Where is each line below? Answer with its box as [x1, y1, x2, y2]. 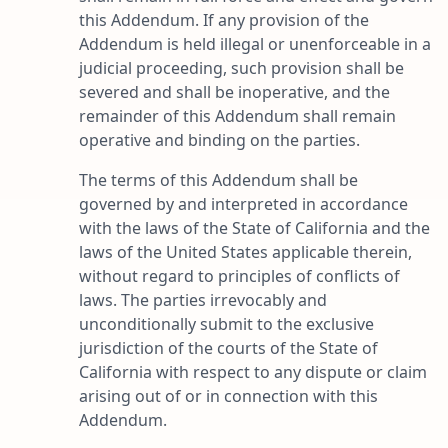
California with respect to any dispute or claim [79, 360, 427, 383]
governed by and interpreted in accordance [79, 192, 408, 215]
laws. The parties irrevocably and [79, 288, 327, 311]
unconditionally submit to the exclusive [79, 312, 374, 335]
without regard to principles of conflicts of [79, 264, 400, 287]
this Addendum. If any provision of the [79, 8, 369, 31]
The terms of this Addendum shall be [79, 168, 358, 191]
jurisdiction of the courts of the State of [79, 336, 378, 359]
